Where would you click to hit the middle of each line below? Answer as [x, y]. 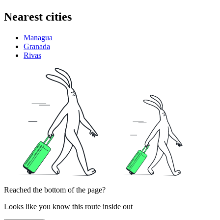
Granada [37, 46]
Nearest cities [38, 17]
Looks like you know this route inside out [68, 206]
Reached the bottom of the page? [55, 190]
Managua [38, 37]
